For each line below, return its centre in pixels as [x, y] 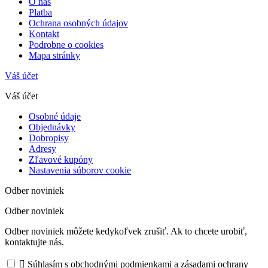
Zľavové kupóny [61, 160]
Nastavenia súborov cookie [80, 170]
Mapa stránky [54, 56]
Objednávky [52, 127]
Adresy [42, 149]
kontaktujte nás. [34, 242]
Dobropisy [49, 138]
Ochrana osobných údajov [78, 23]
